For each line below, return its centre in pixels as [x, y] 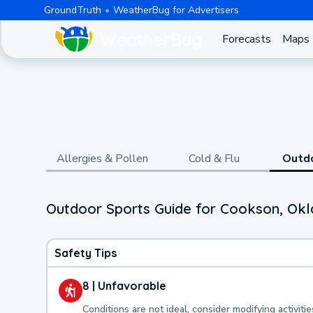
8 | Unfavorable [124, 285]
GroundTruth [72, 10]
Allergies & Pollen [102, 159]
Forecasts [246, 39]
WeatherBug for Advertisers [176, 10]
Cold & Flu [214, 159]
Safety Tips [86, 253]
